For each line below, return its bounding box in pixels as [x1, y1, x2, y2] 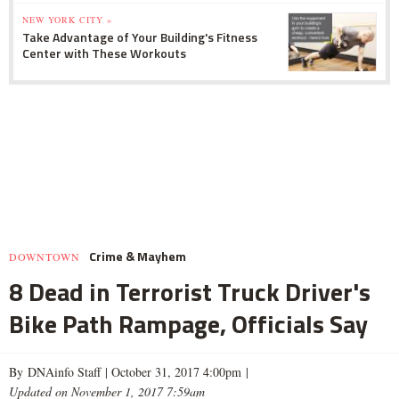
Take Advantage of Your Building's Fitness [22, 27, 257, 46]
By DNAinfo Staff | [9, 362, 108, 380]
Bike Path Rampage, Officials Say [9, 304, 368, 343]
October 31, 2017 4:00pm [108, 362, 241, 380]
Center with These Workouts [22, 43, 186, 62]
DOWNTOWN [9, 248, 80, 264]
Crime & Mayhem [89, 246, 186, 265]
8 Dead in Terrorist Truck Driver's [9, 272, 370, 311]
